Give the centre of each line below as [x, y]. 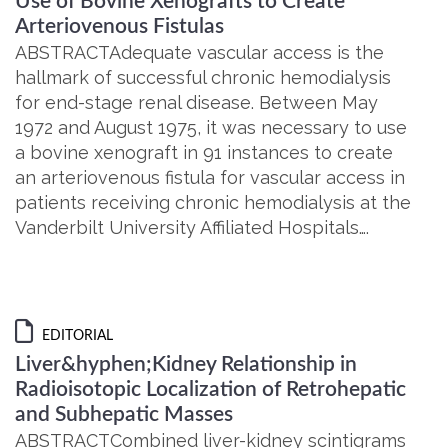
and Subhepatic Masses [124, 414]
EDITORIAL [75, 336]
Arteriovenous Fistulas [119, 26]
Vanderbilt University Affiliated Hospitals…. [192, 227]
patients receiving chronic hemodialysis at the [213, 202]
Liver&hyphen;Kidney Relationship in [186, 364]
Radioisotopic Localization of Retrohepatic [210, 389]
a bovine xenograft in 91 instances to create [204, 152]
